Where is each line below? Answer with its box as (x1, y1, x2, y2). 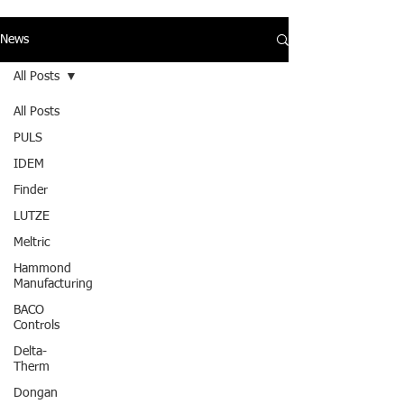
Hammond (14, 262, 71, 275)
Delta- (14, 345, 47, 358)
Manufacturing (14, 278, 93, 290)
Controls (14, 319, 60, 332)
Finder (14, 184, 48, 197)
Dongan (14, 387, 58, 399)
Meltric (14, 236, 50, 249)
